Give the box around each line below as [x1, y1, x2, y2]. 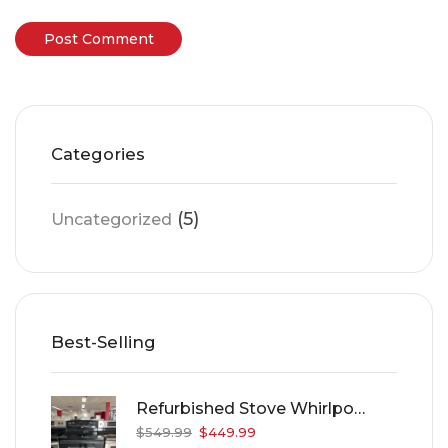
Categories [51, 143, 145, 164]
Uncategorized [51, 210, 172, 230]
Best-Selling [51, 331, 156, 352]
